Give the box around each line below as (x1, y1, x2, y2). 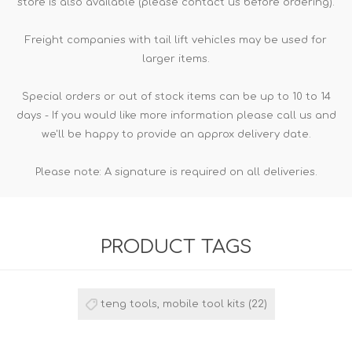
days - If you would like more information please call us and (16, 109, 336, 121)
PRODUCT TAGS (100, 236, 252, 258)
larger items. (142, 53, 210, 64)
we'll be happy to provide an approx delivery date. (41, 128, 311, 140)
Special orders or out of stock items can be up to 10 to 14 (21, 90, 331, 102)
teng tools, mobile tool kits (100, 298, 245, 310)
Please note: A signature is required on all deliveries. (35, 166, 317, 178)
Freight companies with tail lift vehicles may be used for (25, 34, 327, 46)
